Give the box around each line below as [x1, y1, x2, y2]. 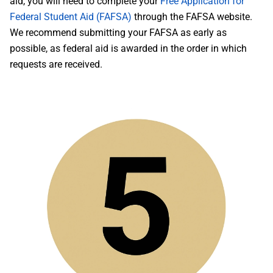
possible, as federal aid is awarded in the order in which [10, 43, 247, 54]
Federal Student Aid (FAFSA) [10, 11, 132, 23]
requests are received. [10, 58, 102, 70]
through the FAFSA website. [132, 11, 252, 23]
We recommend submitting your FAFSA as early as [10, 27, 227, 38]
